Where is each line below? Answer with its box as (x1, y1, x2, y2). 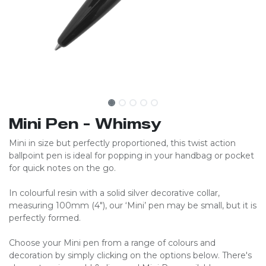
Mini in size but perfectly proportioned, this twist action (9, 138, 236, 148)
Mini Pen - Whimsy (9, 115, 161, 132)
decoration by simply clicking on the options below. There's (9, 250, 252, 261)
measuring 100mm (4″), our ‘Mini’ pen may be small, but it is (9, 200, 256, 211)
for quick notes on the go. (9, 163, 116, 173)
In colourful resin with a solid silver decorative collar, (9, 188, 220, 198)
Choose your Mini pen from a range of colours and (9, 237, 216, 248)
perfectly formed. (9, 213, 81, 223)
